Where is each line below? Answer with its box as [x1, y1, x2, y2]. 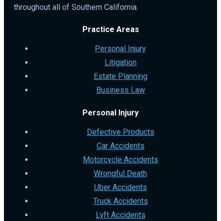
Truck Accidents [93, 196, 148, 206]
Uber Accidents [94, 182, 147, 192]
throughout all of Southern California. [14, 2, 138, 12]
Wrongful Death [94, 168, 147, 178]
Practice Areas [82, 25, 139, 35]
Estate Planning [93, 72, 147, 81]
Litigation [104, 58, 137, 68]
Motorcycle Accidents [82, 154, 158, 164]
